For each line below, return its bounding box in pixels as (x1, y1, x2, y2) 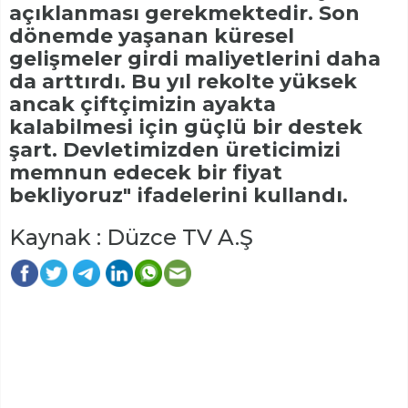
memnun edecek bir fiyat (9, 159, 282, 185)
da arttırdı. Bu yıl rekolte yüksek (9, 68, 357, 94)
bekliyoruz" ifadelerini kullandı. (9, 182, 348, 208)
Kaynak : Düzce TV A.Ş (9, 223, 253, 250)
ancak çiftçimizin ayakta (9, 91, 276, 117)
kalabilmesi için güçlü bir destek (9, 114, 362, 139)
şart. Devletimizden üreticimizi (9, 137, 341, 162)
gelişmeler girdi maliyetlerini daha (9, 46, 381, 71)
